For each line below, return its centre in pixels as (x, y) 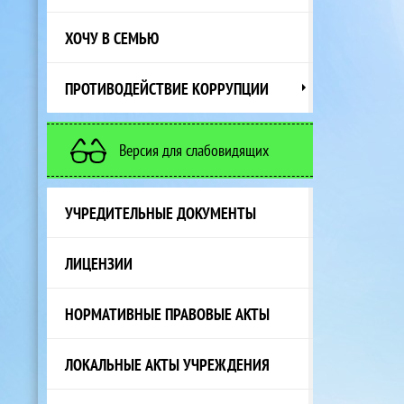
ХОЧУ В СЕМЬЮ (112, 37)
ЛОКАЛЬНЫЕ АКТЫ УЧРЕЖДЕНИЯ (167, 364)
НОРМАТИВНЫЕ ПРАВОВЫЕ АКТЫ (167, 313)
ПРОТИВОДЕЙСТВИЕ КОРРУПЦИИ (167, 88)
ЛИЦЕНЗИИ (99, 263)
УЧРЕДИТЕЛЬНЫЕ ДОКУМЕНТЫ (161, 212)
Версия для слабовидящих (194, 150)
